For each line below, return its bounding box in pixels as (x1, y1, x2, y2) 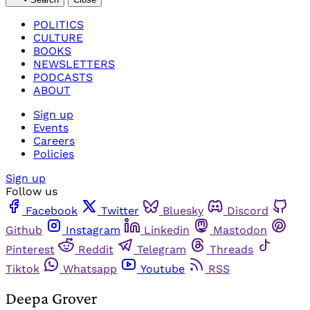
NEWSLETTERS (33, 57, 115, 71)
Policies (33, 147, 74, 161)
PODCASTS (33, 70, 93, 84)
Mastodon (213, 223, 267, 237)
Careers (33, 134, 75, 147)
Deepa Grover (6, 289, 98, 308)
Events (33, 120, 69, 134)
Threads (210, 242, 253, 256)
